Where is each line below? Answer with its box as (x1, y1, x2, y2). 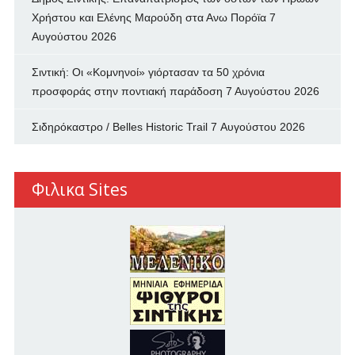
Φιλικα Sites (31, 177, 128, 200)
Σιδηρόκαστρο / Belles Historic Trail (31, 120, 208, 133)
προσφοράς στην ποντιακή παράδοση (31, 84, 223, 97)
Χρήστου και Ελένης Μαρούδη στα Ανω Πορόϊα (31, 10, 266, 24)
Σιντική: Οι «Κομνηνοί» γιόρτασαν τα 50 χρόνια (31, 65, 265, 78)
